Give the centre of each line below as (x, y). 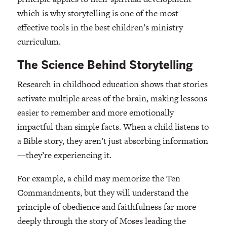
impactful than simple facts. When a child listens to (113, 127)
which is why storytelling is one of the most (98, 13)
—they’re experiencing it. (64, 155)
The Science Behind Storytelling (105, 65)
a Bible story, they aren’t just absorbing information (112, 141)
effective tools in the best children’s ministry (100, 28)
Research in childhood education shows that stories (112, 84)
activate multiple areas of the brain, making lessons (112, 99)
